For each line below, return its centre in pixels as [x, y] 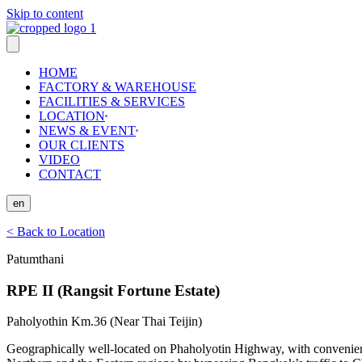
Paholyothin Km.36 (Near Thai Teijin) [104, 322]
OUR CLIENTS [82, 145]
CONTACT [70, 174]
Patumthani [35, 259]
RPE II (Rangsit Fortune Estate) [113, 290]
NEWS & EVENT [87, 130]
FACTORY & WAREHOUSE [118, 87]
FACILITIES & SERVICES [112, 101]
